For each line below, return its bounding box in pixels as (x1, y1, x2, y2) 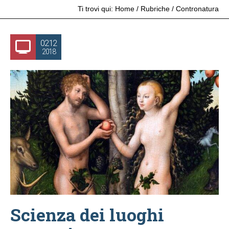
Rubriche (141, 5, 170, 13)
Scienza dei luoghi (10, 203, 164, 226)
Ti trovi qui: (78, 5, 113, 13)
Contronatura (176, 5, 219, 13)
